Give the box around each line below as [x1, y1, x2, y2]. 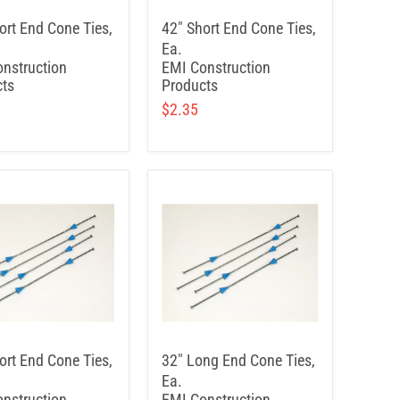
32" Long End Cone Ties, [162, 351, 315, 370]
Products [162, 76, 218, 95]
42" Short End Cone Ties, [162, 19, 316, 37]
